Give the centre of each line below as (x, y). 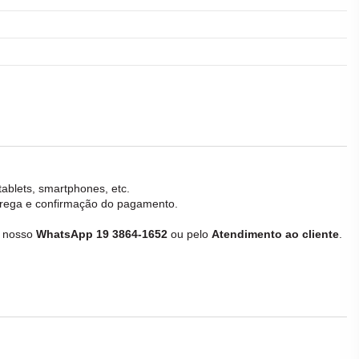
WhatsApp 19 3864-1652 (102, 234)
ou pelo (190, 234)
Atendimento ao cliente (275, 234)
